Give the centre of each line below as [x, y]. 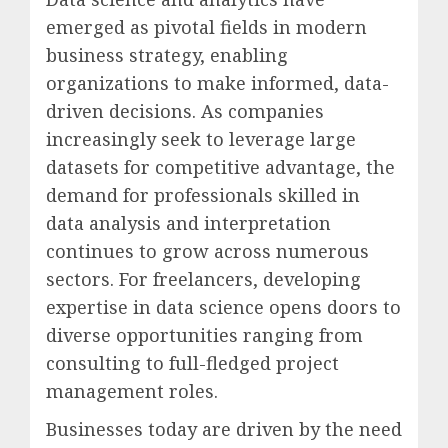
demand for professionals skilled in [203, 195]
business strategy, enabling [167, 55]
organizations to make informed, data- [217, 83]
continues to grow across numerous [207, 251]
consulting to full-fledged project [192, 363]
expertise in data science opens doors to [223, 307]
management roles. [132, 391]
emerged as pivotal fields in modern [206, 27]
